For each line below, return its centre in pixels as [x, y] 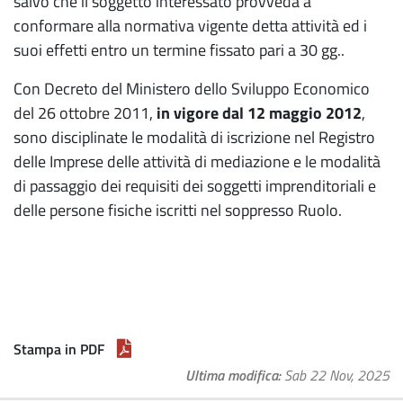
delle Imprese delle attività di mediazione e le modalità [197, 161]
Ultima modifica [232, 375]
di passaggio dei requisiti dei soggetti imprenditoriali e [195, 186]
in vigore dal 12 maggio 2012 [259, 113]
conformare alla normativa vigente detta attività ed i [190, 26]
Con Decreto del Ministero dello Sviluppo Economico [192, 89]
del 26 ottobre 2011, [85, 113]
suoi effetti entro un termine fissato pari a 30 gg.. [179, 50]
